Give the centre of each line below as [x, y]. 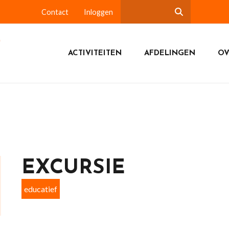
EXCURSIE [73, 168]
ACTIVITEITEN [95, 53]
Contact [55, 12]
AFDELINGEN [169, 53]
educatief [40, 189]
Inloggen [98, 12]
